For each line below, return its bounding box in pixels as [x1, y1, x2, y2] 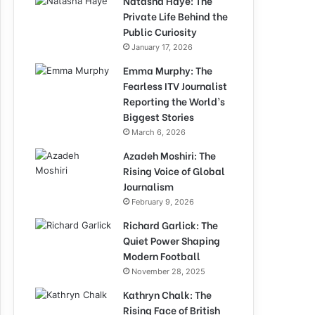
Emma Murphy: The [123, 63, 212, 77]
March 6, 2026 [131, 127, 186, 137]
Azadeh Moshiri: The [123, 148, 216, 162]
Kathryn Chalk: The [123, 287, 212, 302]
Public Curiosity [123, 24, 197, 39]
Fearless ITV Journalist [123, 78, 227, 93]
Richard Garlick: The [123, 217, 218, 232]
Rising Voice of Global [123, 163, 225, 178]
